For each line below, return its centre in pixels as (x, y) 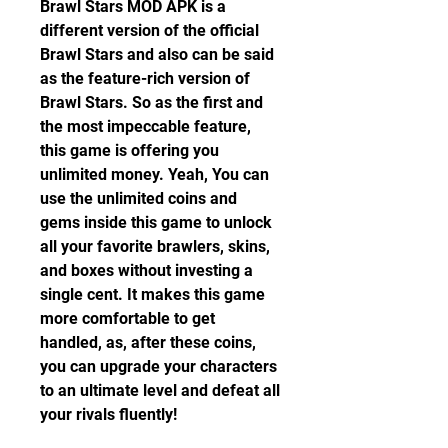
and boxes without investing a (146, 270)
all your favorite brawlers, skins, (155, 246)
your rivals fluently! (108, 414)
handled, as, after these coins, (148, 342)
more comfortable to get (127, 318)
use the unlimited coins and (138, 198)
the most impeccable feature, (145, 126)
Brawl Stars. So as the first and (151, 102)
